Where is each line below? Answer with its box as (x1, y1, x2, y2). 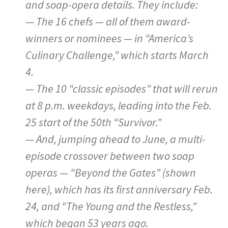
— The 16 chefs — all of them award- (25, 14, 190, 28)
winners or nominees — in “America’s (25, 31, 193, 45)
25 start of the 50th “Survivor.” (25, 115, 161, 129)
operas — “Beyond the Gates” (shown (25, 165, 196, 180)
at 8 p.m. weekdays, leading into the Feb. (25, 98, 212, 112)
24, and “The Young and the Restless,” (25, 198, 196, 213)
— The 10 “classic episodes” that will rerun (25, 81, 218, 96)
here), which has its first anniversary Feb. (25, 182, 213, 196)
